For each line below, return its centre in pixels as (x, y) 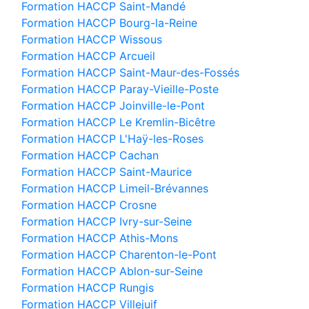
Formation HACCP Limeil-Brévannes (115, 188)
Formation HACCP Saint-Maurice (107, 172)
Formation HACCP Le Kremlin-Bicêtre (118, 122)
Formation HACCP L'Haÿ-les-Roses (112, 139)
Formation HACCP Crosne (89, 205)
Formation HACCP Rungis (88, 288)
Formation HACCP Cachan (90, 155)
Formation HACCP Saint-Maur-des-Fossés (130, 72)
